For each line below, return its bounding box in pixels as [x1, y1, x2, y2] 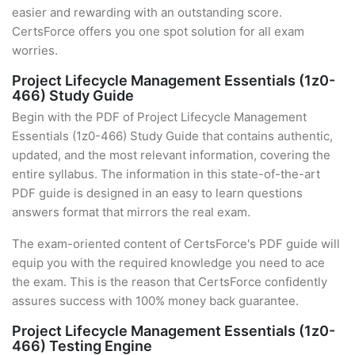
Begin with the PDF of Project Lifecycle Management [12, 109, 307, 124]
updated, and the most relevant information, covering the [12, 147, 330, 162]
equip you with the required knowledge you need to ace [12, 255, 325, 270]
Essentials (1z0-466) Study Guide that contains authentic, [12, 128, 333, 143]
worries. [12, 43, 58, 58]
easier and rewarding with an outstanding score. [12, 5, 282, 20]
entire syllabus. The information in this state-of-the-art [12, 166, 320, 181]
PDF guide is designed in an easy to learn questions [12, 185, 303, 200]
